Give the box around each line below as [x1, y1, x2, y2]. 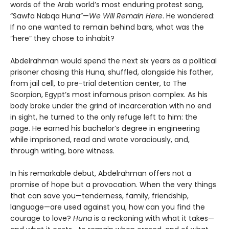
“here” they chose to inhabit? [10, 33, 114, 43]
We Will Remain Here [89, 10, 163, 21]
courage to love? [10, 213, 73, 223]
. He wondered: [163, 10, 215, 21]
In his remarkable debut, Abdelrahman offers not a [10, 168, 191, 178]
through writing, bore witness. [10, 145, 114, 156]
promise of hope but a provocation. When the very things [10, 179, 216, 190]
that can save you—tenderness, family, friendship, [10, 190, 189, 201]
